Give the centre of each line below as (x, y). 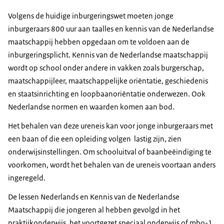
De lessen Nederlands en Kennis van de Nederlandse (94, 197)
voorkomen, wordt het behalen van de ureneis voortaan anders (112, 165)
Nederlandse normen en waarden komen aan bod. (91, 107)
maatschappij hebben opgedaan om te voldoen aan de (99, 42)
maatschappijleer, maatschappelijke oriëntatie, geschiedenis (108, 81)
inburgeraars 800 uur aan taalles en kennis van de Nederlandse (111, 29)
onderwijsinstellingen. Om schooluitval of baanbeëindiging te (110, 152)
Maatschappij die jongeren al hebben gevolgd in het (94, 210)
